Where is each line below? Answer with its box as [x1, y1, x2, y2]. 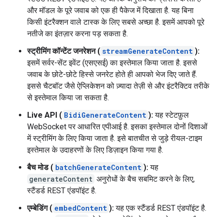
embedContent [54, 203, 107, 213]
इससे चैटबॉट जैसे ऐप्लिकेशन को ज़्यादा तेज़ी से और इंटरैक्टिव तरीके [27, 81, 209, 91]
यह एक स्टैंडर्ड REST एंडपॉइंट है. [114, 203, 206, 213]
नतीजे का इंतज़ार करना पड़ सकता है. [27, 29, 128, 38]
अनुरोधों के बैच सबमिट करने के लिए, [94, 174, 195, 184]
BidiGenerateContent [64, 110, 146, 120]
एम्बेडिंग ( [27, 203, 52, 213]
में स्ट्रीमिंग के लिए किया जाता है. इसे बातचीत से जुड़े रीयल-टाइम [27, 134, 202, 143]
